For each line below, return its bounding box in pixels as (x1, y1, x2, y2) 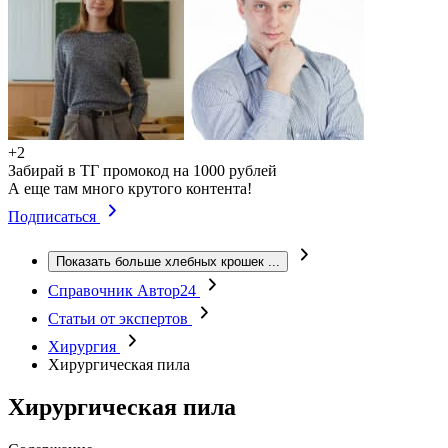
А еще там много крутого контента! (8, 180, 252, 197)
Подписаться (8, 208, 100, 225)
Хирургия (48, 338, 120, 355)
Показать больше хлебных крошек (56, 254, 264, 269)
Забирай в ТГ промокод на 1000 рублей (8, 162, 277, 179)
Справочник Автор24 (48, 282, 200, 299)
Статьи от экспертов (48, 310, 192, 327)
